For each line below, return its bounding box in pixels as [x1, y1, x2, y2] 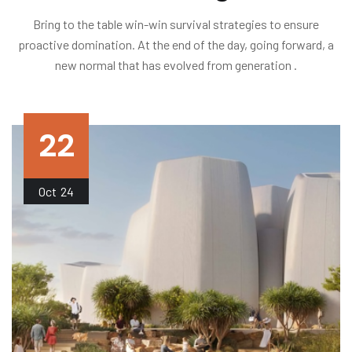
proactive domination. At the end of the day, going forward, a [18, 36, 334, 52]
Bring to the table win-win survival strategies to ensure [33, 16, 319, 31]
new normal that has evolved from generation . [55, 57, 297, 72]
